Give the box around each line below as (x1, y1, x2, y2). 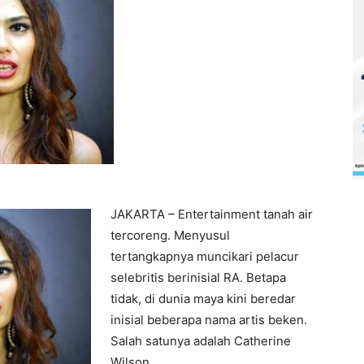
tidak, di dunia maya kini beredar (110, 291, 296, 306)
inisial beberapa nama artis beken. (110, 312, 307, 327)
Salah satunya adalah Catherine (110, 333, 291, 349)
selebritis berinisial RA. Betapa (110, 270, 286, 285)
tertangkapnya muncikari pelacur (110, 249, 299, 264)
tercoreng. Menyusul (110, 227, 230, 243)
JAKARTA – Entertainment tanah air (110, 206, 313, 222)
